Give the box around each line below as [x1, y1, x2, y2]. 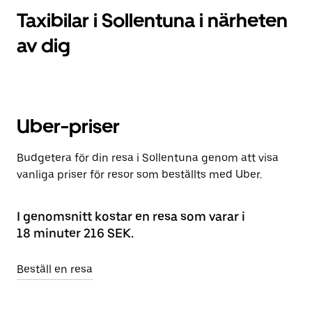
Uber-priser [17, 114, 120, 138]
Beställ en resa [17, 263, 93, 276]
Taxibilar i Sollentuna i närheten [17, 8, 288, 32]
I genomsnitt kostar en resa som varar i [17, 209, 245, 224]
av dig [17, 33, 70, 57]
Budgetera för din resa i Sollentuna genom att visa [17, 151, 279, 164]
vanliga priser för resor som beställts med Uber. [17, 168, 262, 181]
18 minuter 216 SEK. [17, 226, 134, 240]
